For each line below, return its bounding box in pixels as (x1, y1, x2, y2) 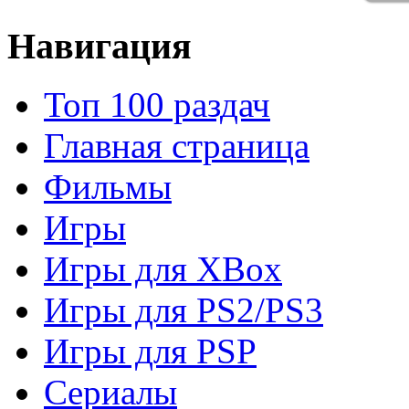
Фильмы (44, 167, 172, 207)
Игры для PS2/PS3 (44, 290, 323, 330)
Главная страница (44, 126, 309, 166)
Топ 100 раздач (44, 85, 270, 125)
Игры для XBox (44, 249, 282, 289)
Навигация (7, 25, 192, 67)
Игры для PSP (44, 331, 257, 372)
